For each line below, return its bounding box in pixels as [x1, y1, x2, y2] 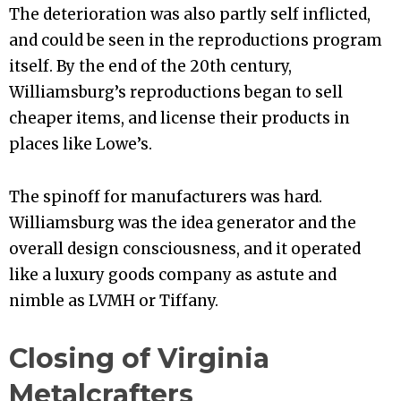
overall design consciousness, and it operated [9, 239, 361, 260]
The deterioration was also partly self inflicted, [9, 4, 371, 24]
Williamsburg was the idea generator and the [9, 213, 356, 234]
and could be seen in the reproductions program [9, 30, 382, 50]
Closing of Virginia [9, 342, 269, 376]
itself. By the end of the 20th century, [9, 55, 292, 76]
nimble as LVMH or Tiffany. [9, 291, 218, 311]
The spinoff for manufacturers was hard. [9, 187, 322, 208]
